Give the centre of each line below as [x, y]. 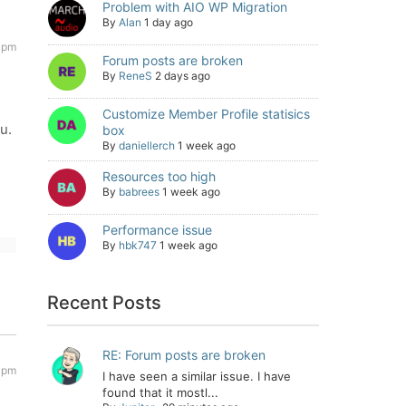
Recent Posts [105, 303]
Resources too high [159, 176]
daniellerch [147, 145]
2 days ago [183, 76]
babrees [139, 192]
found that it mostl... [160, 392]
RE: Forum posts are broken [184, 355]
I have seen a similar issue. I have [197, 376]
